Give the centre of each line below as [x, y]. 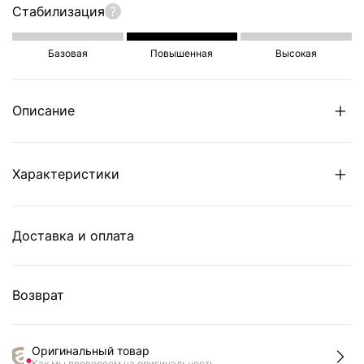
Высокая [297, 53]
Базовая [67, 53]
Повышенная [182, 53]
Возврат [38, 295]
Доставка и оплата [73, 235]
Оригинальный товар [91, 350]
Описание [43, 111]
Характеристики [66, 174]
